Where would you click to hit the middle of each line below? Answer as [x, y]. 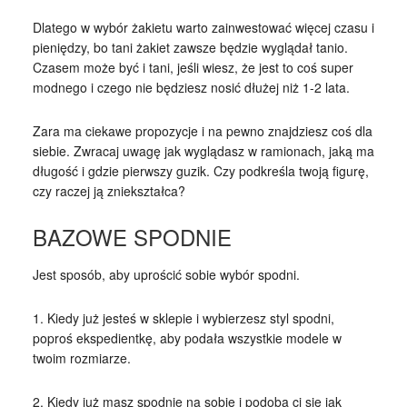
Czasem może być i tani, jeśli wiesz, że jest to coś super [193, 67]
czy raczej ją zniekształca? [109, 190]
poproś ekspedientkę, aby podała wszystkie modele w [187, 338]
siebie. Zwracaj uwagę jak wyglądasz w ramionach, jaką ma [203, 150]
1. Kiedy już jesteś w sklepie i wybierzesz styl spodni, [183, 318]
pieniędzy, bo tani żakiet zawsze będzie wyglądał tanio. [190, 47]
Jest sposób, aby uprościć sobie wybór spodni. [166, 274]
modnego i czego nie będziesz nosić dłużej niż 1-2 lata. [191, 87]
